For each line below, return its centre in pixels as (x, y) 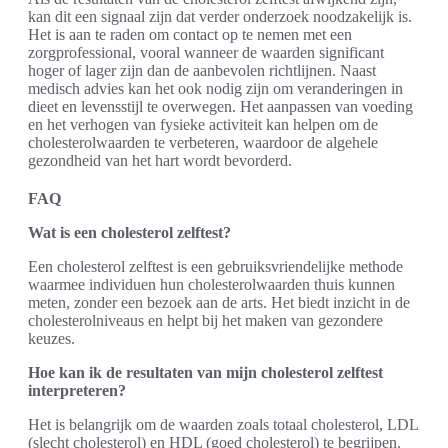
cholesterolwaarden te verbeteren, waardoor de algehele (203, 142)
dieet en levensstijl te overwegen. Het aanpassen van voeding (220, 106)
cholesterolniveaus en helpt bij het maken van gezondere (205, 320)
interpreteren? (77, 390)
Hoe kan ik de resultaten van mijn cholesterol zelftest (205, 372)
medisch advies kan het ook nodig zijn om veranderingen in (215, 88)
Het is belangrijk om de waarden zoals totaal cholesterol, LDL (223, 424)
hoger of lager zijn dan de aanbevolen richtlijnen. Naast (202, 70)
